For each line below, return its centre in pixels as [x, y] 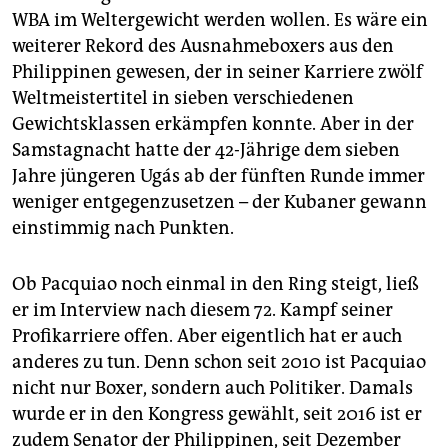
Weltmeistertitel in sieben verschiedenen [183, 98]
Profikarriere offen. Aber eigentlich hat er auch [207, 336]
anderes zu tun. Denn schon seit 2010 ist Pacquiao [219, 362]
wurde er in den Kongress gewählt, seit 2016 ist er [217, 414]
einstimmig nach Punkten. [123, 228]
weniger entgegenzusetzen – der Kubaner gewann [219, 202]
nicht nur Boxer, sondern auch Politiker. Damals [212, 388]
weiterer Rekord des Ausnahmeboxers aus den [203, 46]
